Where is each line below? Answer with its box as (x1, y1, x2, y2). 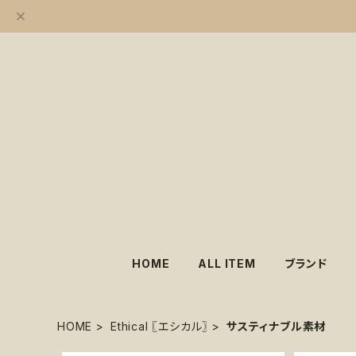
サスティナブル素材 (226, 319, 327, 333)
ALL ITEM (198, 257, 256, 270)
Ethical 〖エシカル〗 (110, 319, 209, 333)
